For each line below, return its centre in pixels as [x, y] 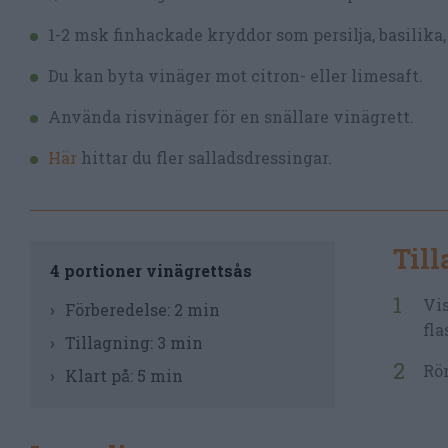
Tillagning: [111, 342]
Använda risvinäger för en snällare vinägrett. [231, 116]
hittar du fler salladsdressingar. [206, 157]
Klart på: [101, 375]
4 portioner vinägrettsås [151, 270]
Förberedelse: [119, 309]
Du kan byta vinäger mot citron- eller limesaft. [235, 75]
